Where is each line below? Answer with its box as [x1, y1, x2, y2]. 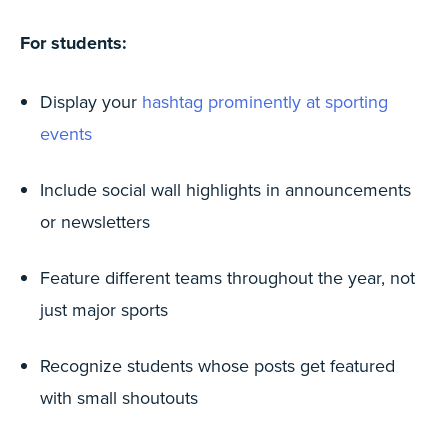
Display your [40, 89, 142, 114]
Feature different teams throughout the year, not [40, 265, 415, 290]
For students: [20, 30, 127, 56]
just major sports [40, 297, 168, 322]
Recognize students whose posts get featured [40, 353, 395, 378]
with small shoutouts [40, 385, 198, 410]
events [40, 121, 92, 146]
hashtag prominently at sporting [142, 89, 388, 114]
